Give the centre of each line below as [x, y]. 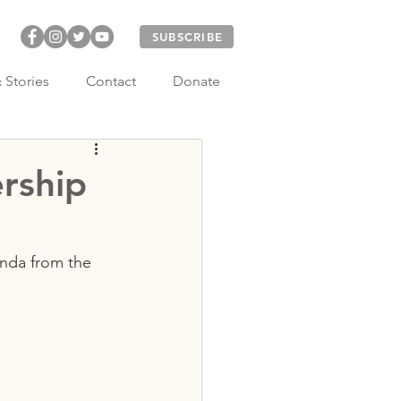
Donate [196, 81]
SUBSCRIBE [188, 37]
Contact [111, 81]
